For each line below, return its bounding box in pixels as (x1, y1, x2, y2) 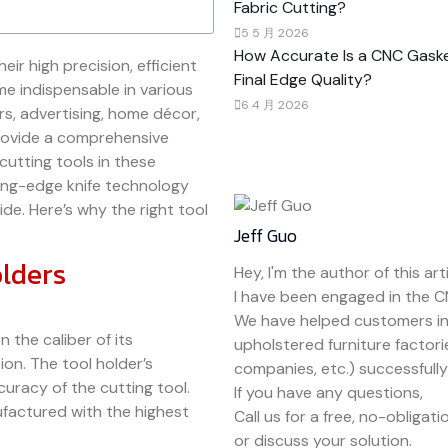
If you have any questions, (234, 381, 423, 403)
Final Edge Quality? (234, 68, 372, 90)
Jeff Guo (234, 221, 297, 249)
